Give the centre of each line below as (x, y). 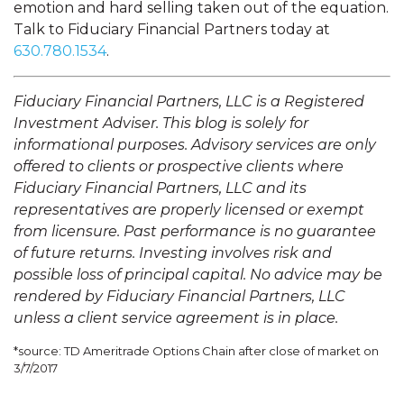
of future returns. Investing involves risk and (173, 252)
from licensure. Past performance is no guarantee (195, 231)
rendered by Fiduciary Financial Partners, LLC (179, 296)
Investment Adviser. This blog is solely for (161, 123)
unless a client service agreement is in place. (176, 317)
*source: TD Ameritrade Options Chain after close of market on (196, 350)
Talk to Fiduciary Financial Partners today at (172, 29)
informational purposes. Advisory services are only (195, 144)
